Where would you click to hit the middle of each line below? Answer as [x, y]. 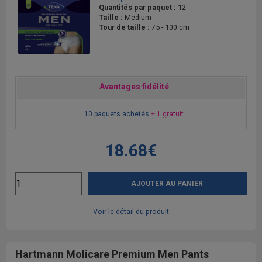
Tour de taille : [125, 27]
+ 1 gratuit [167, 114]
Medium [138, 17]
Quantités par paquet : [138, 7]
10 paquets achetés [117, 114]
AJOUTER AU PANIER [167, 183]
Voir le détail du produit [131, 211]
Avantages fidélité [134, 86]
